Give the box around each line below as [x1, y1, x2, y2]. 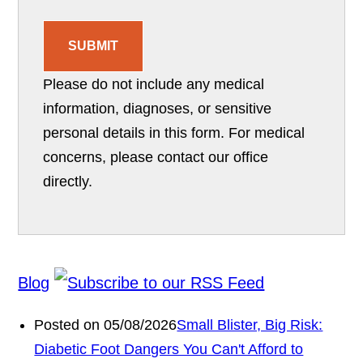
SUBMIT [68, 39, 119, 53]
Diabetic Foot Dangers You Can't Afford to [34, 341, 304, 358]
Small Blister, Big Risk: [177, 317, 323, 334]
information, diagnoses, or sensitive [43, 100, 272, 117]
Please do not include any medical [43, 76, 265, 93]
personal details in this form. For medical [43, 125, 305, 142]
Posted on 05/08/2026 [34, 317, 177, 334]
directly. [43, 173, 93, 190]
